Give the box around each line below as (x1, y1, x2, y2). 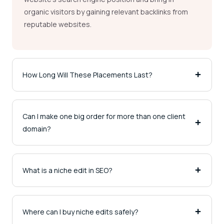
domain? (22, 123, 51, 133)
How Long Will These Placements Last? (22, 69, 152, 79)
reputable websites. (24, 19, 93, 29)
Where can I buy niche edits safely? (22, 206, 138, 216)
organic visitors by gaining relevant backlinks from (24, 7, 188, 17)
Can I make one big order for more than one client (22, 111, 185, 121)
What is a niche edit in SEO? (22, 165, 112, 175)
